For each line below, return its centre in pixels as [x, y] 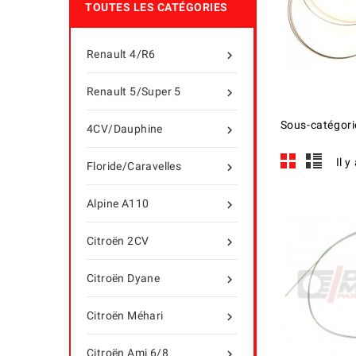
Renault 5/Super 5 [134, 91]
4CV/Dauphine [125, 129]
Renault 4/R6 [121, 54]
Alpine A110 [118, 203]
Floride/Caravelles [134, 166]
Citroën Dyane [124, 278]
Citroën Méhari [125, 315]
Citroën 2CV [118, 241]
